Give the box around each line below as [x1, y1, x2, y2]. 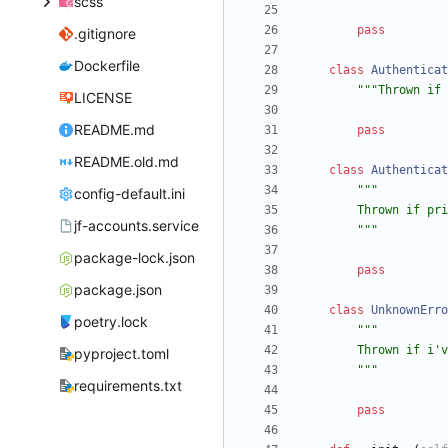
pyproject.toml [73, 345, 169, 363]
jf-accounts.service [73, 217, 199, 235]
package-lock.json [73, 249, 195, 267]
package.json [73, 281, 162, 299]
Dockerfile [73, 57, 140, 75]
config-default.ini [73, 185, 185, 203]
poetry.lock [73, 313, 148, 331]
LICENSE [73, 89, 132, 107]
